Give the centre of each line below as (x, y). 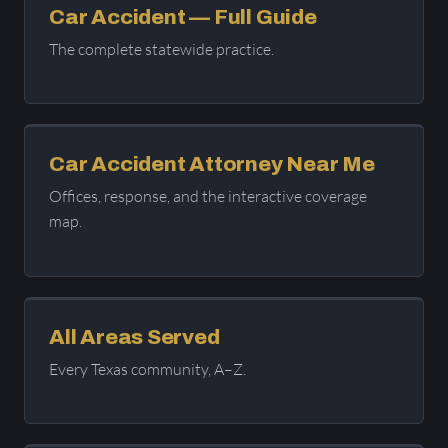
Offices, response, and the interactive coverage (208, 196)
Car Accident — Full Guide (183, 16)
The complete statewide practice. (161, 48)
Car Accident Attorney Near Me (212, 164)
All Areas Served (134, 336)
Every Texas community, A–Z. (147, 368)
